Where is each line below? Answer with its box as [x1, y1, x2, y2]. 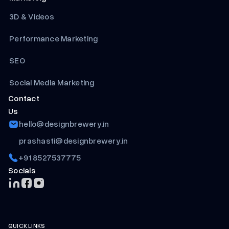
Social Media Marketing [9, 77, 95, 88]
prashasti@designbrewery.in [19, 135, 128, 146]
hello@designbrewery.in [19, 119, 109, 129]
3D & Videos [9, 11, 54, 22]
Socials [8, 165, 36, 176]
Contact [8, 93, 39, 104]
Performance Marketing [9, 33, 100, 44]
